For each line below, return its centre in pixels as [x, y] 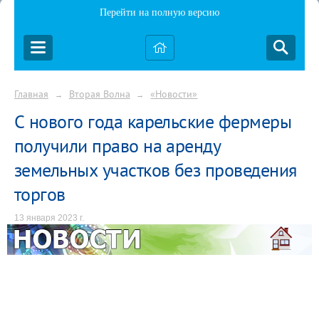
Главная [31, 94]
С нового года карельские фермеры [153, 121]
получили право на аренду [118, 145]
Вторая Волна [99, 94]
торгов [40, 194]
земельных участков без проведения [156, 169]
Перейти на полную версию [159, 12]
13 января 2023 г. [49, 218]
